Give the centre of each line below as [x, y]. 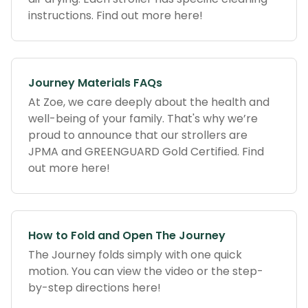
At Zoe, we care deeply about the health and [149, 102]
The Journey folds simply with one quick [135, 255]
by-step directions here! [95, 288]
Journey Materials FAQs [95, 83]
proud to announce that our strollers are [138, 135]
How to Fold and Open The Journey [127, 235]
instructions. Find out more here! [115, 15]
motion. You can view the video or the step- [146, 271]
